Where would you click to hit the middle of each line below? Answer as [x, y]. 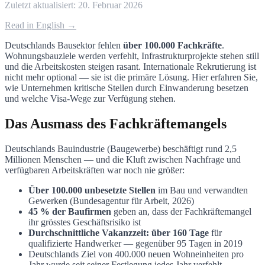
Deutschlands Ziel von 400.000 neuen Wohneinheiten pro [136, 254]
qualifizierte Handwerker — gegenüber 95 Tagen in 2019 [135, 243]
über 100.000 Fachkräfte [172, 45]
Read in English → [41, 25]
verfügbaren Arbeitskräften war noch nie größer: [95, 170]
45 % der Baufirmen [70, 211]
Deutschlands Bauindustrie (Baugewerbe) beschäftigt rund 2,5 [121, 148]
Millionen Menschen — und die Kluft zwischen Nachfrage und [123, 159]
